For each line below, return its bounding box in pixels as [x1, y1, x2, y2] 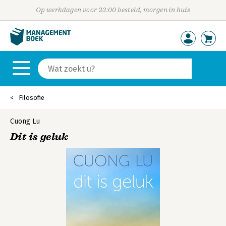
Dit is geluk [10, 131, 69, 143]
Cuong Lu [10, 117, 40, 126]
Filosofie [19, 94, 44, 101]
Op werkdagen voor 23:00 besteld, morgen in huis [35, 6, 191, 14]
